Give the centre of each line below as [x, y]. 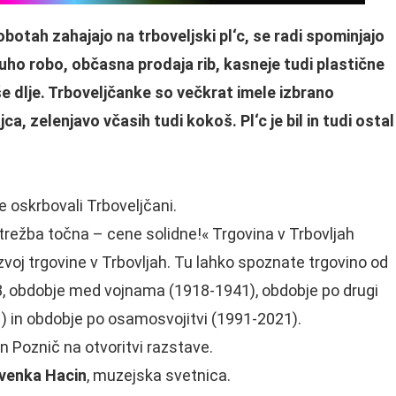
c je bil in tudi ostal [326, 121]
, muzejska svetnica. [159, 375]
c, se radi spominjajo [310, 36]
